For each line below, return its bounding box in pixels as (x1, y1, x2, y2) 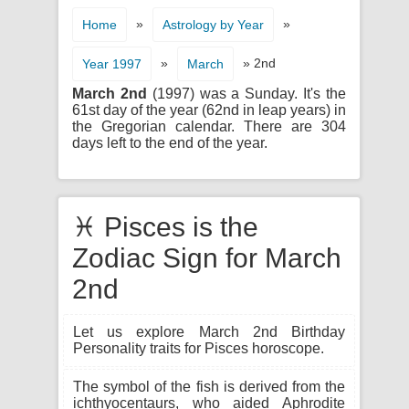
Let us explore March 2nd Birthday (73, 324, 345, 340)
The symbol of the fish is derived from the (73, 379, 345, 394)
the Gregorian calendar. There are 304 (72, 119, 346, 134)
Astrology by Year (163, 17, 264, 32)
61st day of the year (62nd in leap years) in (72, 102, 346, 118)
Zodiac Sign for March (72, 243, 341, 273)
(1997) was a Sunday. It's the (146, 86, 347, 101)
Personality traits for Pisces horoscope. (73, 341, 324, 356)
